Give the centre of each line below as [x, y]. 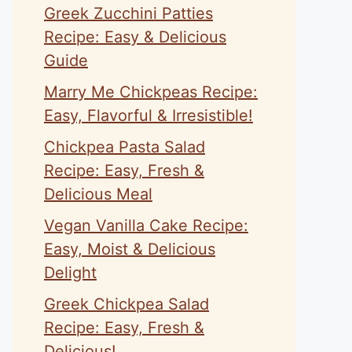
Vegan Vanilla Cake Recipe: [146, 225]
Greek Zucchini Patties [128, 13]
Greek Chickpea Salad [126, 304]
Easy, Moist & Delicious [130, 249]
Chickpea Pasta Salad [125, 147]
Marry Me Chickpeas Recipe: [151, 92]
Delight [70, 273]
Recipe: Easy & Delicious [135, 37]
